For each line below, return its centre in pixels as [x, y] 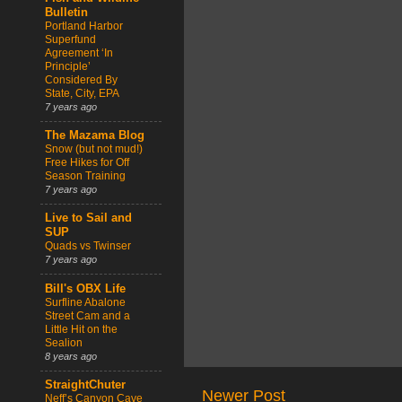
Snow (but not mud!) [94, 149]
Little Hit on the [81, 329]
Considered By [81, 79]
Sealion [64, 342]
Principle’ [68, 66]
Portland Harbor [84, 26]
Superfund [70, 39]
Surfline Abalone [85, 302]
